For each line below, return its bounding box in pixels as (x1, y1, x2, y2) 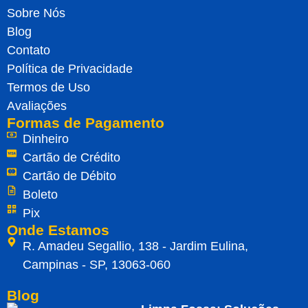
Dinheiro (22, 131, 69, 146)
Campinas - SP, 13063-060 (22, 257, 170, 272)
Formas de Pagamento (7, 114, 164, 131)
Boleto (22, 187, 58, 201)
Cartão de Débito (22, 168, 116, 183)
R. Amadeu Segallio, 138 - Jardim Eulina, (22, 239, 248, 253)
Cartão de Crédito (22, 150, 120, 164)
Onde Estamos (7, 221, 109, 238)
